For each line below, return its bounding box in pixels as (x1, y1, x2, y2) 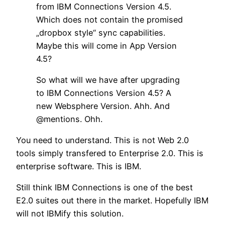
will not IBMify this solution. (16, 208, 124, 219)
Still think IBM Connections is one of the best (16, 182, 193, 193)
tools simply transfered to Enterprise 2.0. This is (16, 148, 203, 159)
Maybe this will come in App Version (36, 40, 177, 51)
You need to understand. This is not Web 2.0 (16, 135, 189, 146)
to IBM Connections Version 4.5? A (36, 87, 171, 98)
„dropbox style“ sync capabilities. (36, 27, 165, 38)
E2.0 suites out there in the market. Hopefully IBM (16, 195, 208, 206)
